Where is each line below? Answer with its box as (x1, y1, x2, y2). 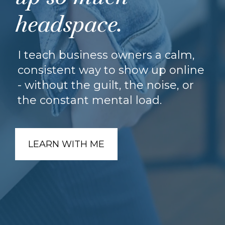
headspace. (15, 9, 123, 39)
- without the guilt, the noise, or (18, 78, 194, 92)
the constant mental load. (18, 93, 162, 107)
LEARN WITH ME (28, 139, 104, 150)
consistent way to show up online (18, 63, 204, 77)
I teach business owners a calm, (18, 48, 195, 62)
